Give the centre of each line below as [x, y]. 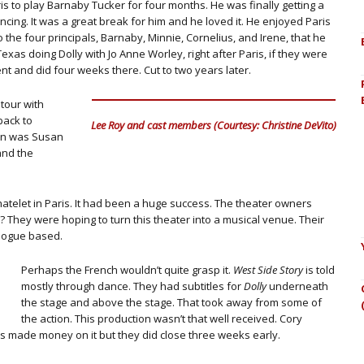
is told [319, 270]
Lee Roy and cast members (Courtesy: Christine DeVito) [214, 125]
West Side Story [268, 270]
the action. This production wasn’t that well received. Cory [162, 318]
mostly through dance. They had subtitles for [132, 286]
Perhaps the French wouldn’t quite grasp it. [127, 270]
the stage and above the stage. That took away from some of [171, 302]
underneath [297, 286]
